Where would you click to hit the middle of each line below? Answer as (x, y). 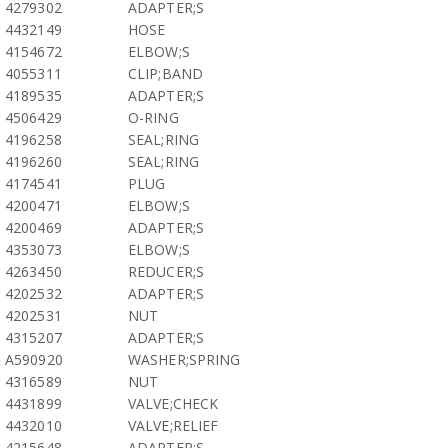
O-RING (153, 117)
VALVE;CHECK (173, 403)
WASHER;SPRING (184, 359)
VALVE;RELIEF (173, 425)
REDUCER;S (166, 271)
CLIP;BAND (165, 73)
